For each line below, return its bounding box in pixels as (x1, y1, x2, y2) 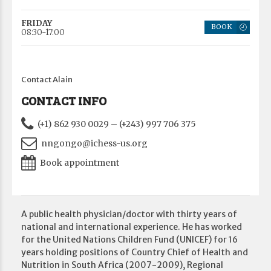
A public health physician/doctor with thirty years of (21, 209, 237, 220)
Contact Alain (21, 74, 73, 85)
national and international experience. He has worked (21, 221, 242, 232)
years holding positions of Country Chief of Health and (21, 247, 248, 258)
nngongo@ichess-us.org (41, 138, 148, 149)
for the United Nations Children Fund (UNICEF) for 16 (21, 234, 238, 245)
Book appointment (40, 157, 119, 168)
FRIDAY (21, 18, 52, 28)
